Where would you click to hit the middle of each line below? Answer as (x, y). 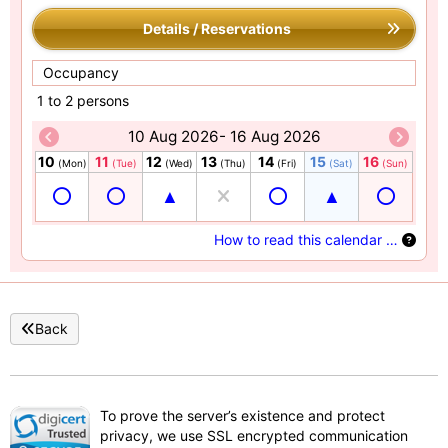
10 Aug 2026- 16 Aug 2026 (224, 136)
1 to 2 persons (83, 100)
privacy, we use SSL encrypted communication (254, 435)
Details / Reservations (217, 28)
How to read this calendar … (308, 239)
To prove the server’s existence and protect (242, 415)
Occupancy (81, 72)
